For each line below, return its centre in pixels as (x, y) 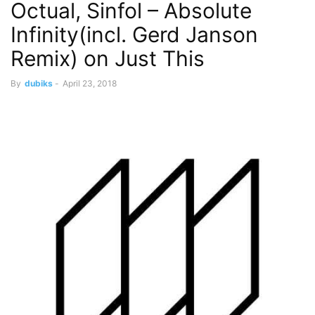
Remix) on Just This (108, 58)
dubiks (39, 83)
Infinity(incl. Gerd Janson (134, 34)
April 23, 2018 (90, 83)
